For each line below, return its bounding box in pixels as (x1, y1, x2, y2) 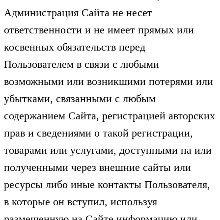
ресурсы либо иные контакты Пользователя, (4, 178, 210, 191)
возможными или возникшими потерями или (4, 75, 213, 87)
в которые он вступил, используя (4, 195, 157, 208)
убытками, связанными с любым (4, 92, 156, 105)
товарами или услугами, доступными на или (4, 143, 212, 156)
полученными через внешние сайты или (4, 161, 191, 173)
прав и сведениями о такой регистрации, (4, 126, 193, 139)
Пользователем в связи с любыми (4, 57, 159, 70)
